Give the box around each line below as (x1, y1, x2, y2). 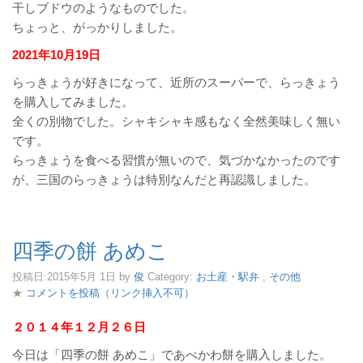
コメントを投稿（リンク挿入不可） (26, 287, 194, 299)
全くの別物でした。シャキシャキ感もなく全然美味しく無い (12, 114, 340, 128)
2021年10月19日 (12, 48, 100, 62)
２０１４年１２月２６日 (12, 320, 146, 334)
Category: (147, 271, 196, 283)
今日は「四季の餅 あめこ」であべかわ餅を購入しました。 (12, 348, 331, 361)
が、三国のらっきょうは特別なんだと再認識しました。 (12, 173, 316, 186)
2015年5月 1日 (47, 271, 116, 283)
